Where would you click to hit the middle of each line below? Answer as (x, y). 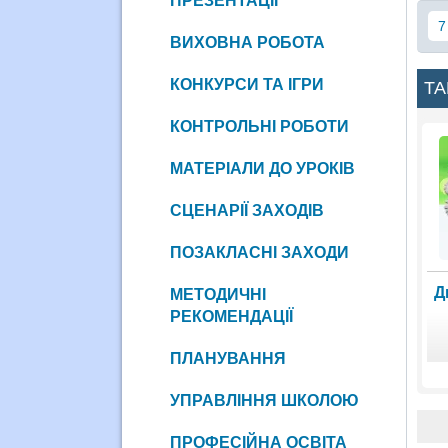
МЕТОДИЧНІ (217, 294)
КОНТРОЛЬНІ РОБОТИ (259, 126)
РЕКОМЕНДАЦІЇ (231, 316)
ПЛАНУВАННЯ (227, 358)
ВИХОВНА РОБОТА (247, 42)
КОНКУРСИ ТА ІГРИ (246, 84)
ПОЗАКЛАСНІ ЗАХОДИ (259, 252)
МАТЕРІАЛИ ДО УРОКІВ (262, 168)
